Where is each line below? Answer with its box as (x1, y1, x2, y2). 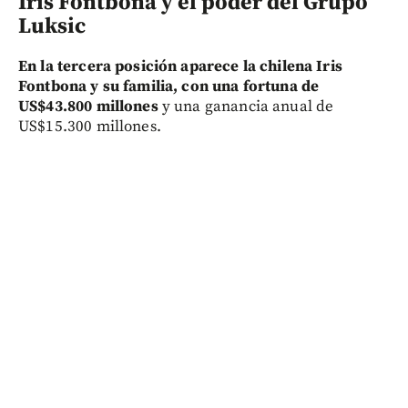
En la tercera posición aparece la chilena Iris (18, 56, 342, 77)
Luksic (18, 13, 86, 41)
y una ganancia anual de (161, 97, 334, 117)
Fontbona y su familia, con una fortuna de (18, 76, 320, 97)
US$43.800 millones (18, 97, 162, 117)
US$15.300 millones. (18, 117, 161, 138)
